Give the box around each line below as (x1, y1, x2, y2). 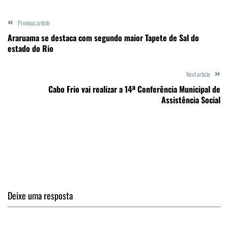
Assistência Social (161, 93, 220, 106)
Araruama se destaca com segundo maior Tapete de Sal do (8, 31, 199, 44)
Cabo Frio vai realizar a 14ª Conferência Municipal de (48, 82, 220, 95)
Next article (186, 69, 210, 78)
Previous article (18, 18, 50, 27)
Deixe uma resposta (8, 188, 73, 202)
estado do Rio (8, 42, 53, 54)
